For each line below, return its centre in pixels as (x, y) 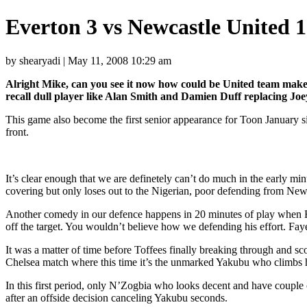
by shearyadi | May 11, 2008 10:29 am (88, 60)
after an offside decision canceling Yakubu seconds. (116, 297)
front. (17, 132)
